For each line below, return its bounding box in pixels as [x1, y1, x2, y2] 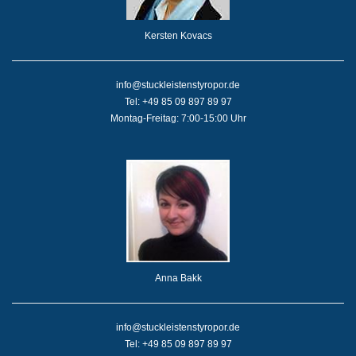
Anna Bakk [154, 272, 202, 284]
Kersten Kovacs [144, 29, 212, 41]
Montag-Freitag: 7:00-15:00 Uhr [110, 112, 246, 124]
